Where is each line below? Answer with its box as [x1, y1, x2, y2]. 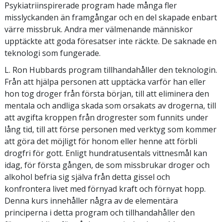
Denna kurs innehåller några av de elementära [4, 195, 178, 206]
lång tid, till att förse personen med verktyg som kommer [4, 123, 217, 135]
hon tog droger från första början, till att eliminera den [4, 88, 209, 99]
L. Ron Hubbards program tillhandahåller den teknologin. [4, 64, 217, 75]
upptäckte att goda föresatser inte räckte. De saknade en [4, 35, 217, 47]
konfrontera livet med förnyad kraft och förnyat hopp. [4, 183, 206, 194]
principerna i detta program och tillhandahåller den [4, 207, 195, 218]
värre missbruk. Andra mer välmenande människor [4, 23, 193, 35]
